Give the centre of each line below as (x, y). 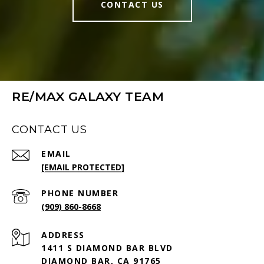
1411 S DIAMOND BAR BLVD (107, 248)
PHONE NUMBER (80, 193)
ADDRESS (63, 235)
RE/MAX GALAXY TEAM (88, 97)
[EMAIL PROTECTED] (83, 167)
